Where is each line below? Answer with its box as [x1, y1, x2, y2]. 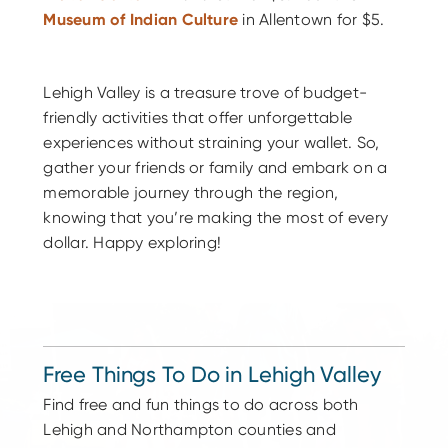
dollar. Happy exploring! [43, 232, 222, 252]
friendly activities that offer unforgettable [43, 107, 353, 127]
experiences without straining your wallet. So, [43, 132, 380, 152]
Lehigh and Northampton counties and [43, 419, 336, 439]
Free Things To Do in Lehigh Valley [43, 362, 381, 388]
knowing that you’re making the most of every [43, 207, 389, 227]
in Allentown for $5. [238, 9, 385, 29]
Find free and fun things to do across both [43, 394, 359, 414]
